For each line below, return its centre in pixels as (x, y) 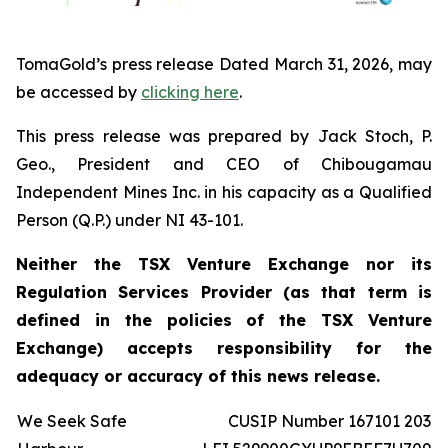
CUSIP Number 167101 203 (329, 420)
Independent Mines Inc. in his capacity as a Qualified (224, 191)
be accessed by (78, 91)
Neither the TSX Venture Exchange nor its (224, 263)
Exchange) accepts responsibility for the (224, 347)
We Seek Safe (72, 420)
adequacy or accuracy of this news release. (198, 375)
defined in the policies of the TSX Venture (224, 319)
